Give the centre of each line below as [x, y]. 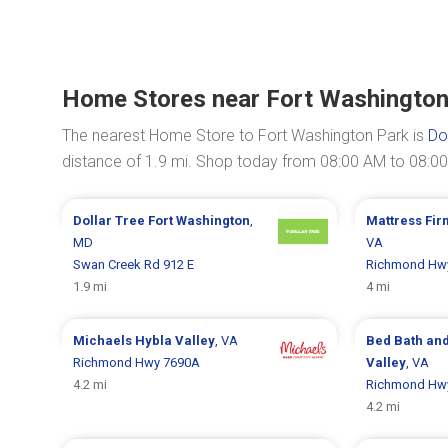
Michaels [104, 340]
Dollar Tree [111, 220]
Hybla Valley [175, 340]
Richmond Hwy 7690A [137, 362]
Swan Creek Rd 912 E [134, 264]
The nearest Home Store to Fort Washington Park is [245, 135]
